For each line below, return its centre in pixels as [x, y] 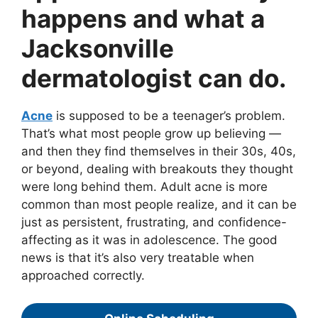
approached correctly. [83, 276]
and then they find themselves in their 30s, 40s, [159, 152]
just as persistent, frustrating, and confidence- [154, 223]
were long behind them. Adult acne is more [144, 187]
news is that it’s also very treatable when [138, 258]
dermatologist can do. [154, 78]
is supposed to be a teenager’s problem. [169, 116]
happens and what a [143, 19]
